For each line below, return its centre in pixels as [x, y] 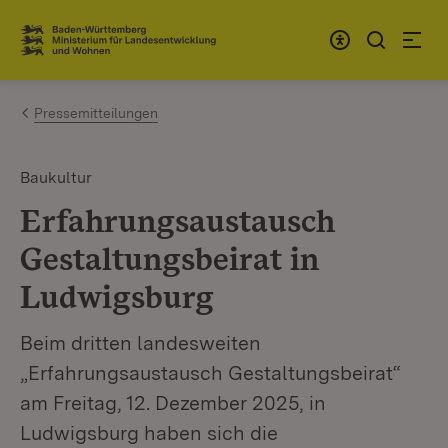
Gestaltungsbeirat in [169, 258]
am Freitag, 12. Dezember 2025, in [173, 403]
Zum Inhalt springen [132, 31]
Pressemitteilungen [96, 113]
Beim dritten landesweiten [140, 343]
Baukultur [56, 177]
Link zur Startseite [93, 48]
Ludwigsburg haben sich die [149, 433]
